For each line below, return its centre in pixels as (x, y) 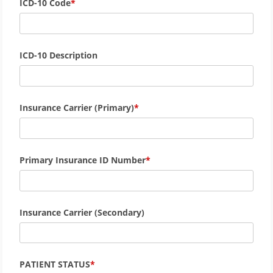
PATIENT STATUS (55, 264)
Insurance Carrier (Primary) (77, 107)
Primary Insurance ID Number (83, 160)
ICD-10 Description (58, 55)
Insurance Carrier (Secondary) (82, 212)
